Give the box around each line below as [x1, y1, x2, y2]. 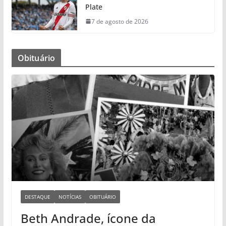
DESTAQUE [24, 193, 50, 201]
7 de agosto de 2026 [91, 17, 148, 26]
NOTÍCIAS [58, 193, 81, 201]
